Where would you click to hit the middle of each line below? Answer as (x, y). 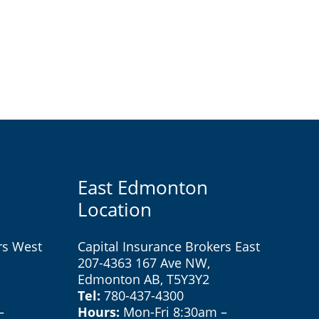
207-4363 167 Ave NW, (143, 262)
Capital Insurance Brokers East (168, 246)
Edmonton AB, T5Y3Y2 (143, 279)
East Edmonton (142, 187)
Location (114, 209)
